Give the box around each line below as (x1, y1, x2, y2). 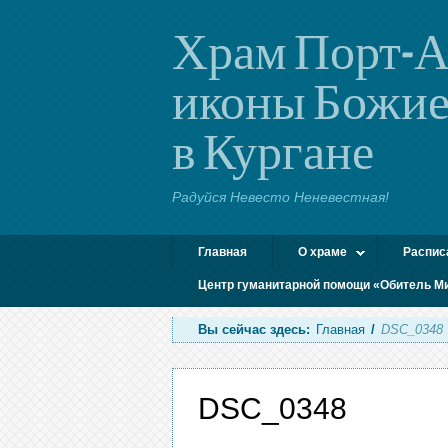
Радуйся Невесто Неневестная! (172, 189, 389, 205)
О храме (298, 245, 347, 259)
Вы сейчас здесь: (198, 322, 310, 337)
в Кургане (172, 121, 374, 179)
